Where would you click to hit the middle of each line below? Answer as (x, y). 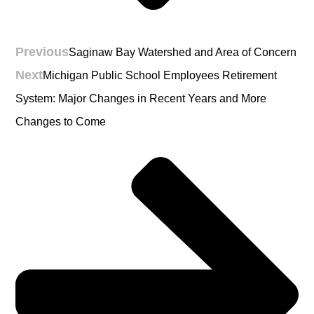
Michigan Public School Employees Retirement (160, 76)
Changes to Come (61, 122)
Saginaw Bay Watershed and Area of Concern (183, 53)
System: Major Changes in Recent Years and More (141, 99)
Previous (42, 52)
